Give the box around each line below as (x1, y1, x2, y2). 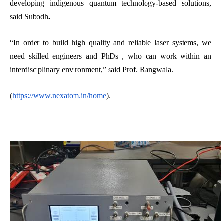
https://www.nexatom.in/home (12, 91, 106, 100)
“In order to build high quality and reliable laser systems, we (10, 38, 211, 47)
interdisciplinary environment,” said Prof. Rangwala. (10, 65, 173, 74)
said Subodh (10, 12, 48, 21)
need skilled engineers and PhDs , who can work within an (10, 51, 211, 60)
